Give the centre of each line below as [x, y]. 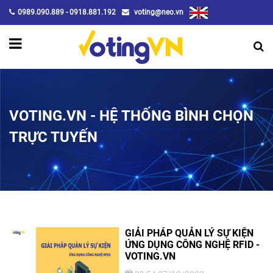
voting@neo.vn [158, 12]
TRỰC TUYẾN [53, 137]
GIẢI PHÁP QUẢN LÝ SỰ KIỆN [189, 233]
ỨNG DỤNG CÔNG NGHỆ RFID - [192, 244]
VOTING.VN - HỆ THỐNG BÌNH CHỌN [131, 115]
